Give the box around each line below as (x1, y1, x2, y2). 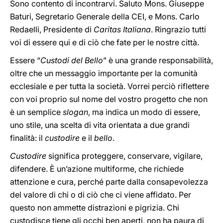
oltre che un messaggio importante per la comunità (10, 68, 198, 78)
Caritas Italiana (94, 24, 151, 34)
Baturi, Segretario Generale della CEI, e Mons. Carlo (10, 11, 200, 21)
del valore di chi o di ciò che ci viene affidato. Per (10, 190, 191, 200)
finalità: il (10, 133, 45, 143)
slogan (63, 107, 88, 117)
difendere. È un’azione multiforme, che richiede (10, 164, 184, 174)
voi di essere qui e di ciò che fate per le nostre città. (10, 37, 199, 47)
